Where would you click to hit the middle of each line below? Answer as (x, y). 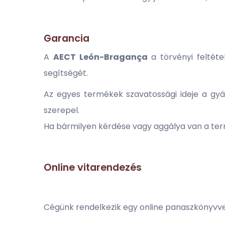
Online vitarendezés (93, 167)
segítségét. (66, 73)
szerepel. (62, 110)
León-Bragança (113, 57)
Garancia (67, 38)
